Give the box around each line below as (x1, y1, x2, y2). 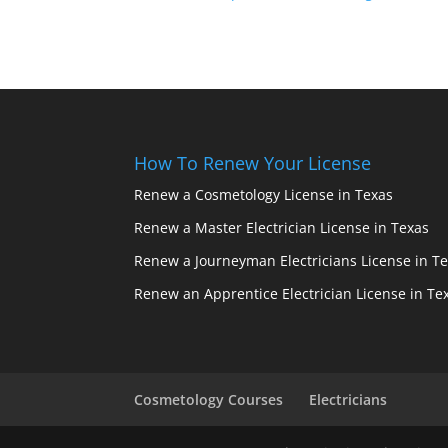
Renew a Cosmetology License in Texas (134, 184, 394, 204)
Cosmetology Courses (134, 389, 284, 409)
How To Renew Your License (134, 150, 372, 175)
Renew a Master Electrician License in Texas (134, 217, 430, 237)
